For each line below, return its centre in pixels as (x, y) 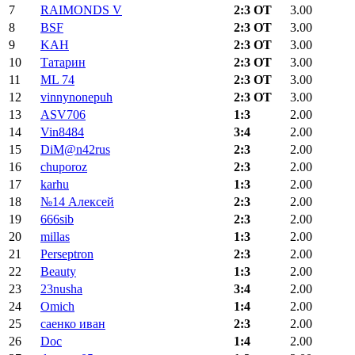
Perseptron (67, 254)
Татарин (63, 63)
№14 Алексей (77, 202)
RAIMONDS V (81, 10)
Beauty (58, 272)
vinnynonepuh (76, 97)
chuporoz (64, 167)
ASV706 (63, 115)
